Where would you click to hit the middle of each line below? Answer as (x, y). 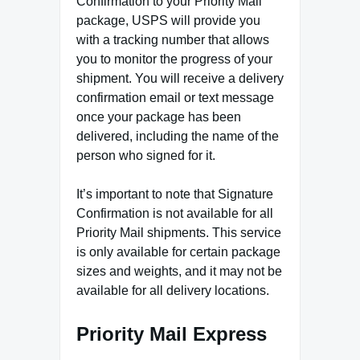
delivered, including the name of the (178, 136)
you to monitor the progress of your (174, 59)
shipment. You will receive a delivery (180, 78)
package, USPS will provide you (168, 20)
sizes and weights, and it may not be (179, 271)
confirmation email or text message (175, 97)
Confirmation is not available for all (175, 213)
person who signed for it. (146, 155)
